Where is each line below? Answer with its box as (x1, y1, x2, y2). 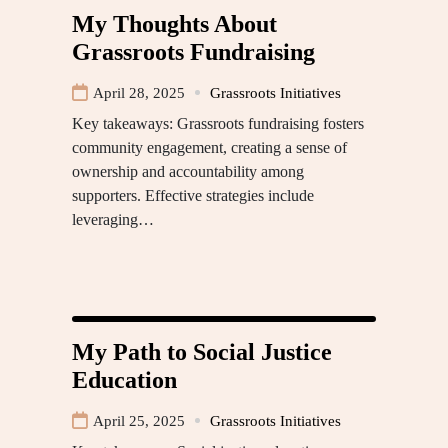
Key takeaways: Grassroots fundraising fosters (72, 114, 364, 132)
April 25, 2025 (93, 412, 185, 429)
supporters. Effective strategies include (72, 186, 314, 204)
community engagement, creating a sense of (72, 138, 347, 156)
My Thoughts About (72, 10, 277, 37)
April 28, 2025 (93, 84, 185, 101)
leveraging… (72, 210, 154, 228)
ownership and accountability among (72, 162, 304, 180)
